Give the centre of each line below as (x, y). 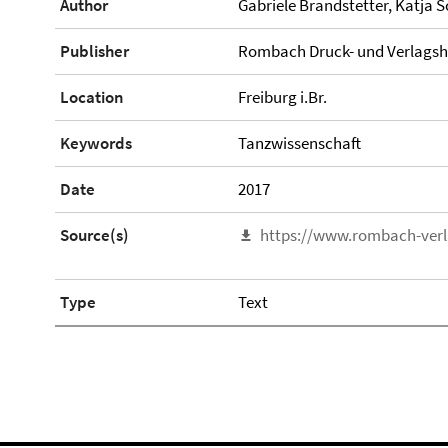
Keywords (96, 142)
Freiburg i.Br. (282, 96)
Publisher (94, 50)
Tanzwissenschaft (299, 142)
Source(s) (94, 234)
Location (92, 96)
